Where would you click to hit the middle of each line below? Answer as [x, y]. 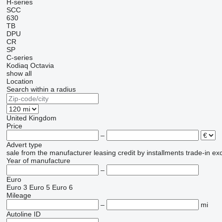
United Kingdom [31, 118]
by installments [160, 153]
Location [20, 81]
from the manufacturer [56, 153]
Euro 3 [17, 187]
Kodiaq [17, 65]
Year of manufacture [38, 161]
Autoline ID [23, 214]
